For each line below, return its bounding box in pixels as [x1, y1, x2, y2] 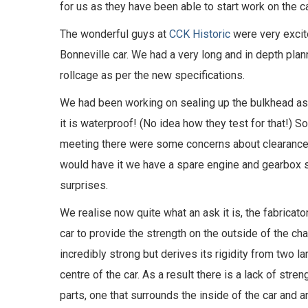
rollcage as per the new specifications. [60, 68, 245, 82]
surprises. [60, 178, 108, 192]
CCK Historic [169, 27, 230, 41]
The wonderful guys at [60, 27, 169, 41]
